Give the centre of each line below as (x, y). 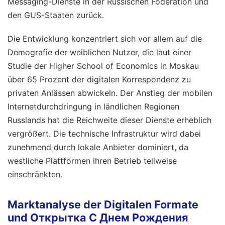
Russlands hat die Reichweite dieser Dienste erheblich (109, 120)
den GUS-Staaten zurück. (56, 15)
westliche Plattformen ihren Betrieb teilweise (92, 161)
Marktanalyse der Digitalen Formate (103, 204)
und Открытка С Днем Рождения (98, 217)
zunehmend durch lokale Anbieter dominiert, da (98, 147)
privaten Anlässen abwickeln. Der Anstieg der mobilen (110, 93)
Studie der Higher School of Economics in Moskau (103, 66)
